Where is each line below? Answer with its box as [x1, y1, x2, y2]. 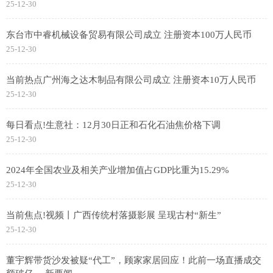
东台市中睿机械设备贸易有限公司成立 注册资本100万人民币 [6, 30, 252, 40]
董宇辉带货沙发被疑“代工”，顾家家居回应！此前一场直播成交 [6, 255, 261, 266]
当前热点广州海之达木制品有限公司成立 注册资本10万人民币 [6, 75, 256, 85]
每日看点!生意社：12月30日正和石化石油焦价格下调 [6, 120, 221, 130]
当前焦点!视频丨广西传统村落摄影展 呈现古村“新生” [6, 210, 221, 221]
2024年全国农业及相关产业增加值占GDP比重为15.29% [6, 165, 229, 175]
